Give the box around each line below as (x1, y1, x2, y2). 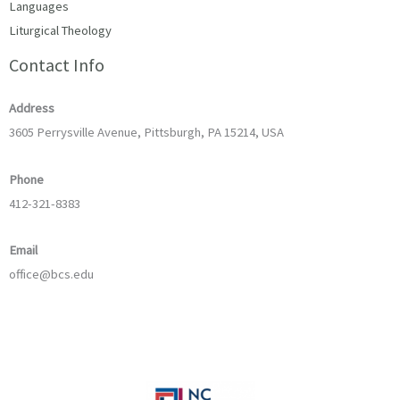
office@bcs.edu (9, 266, 94, 283)
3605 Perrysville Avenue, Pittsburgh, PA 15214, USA (9, 124, 284, 141)
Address (9, 100, 54, 117)
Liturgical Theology (9, 22, 112, 39)
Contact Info (9, 54, 104, 77)
